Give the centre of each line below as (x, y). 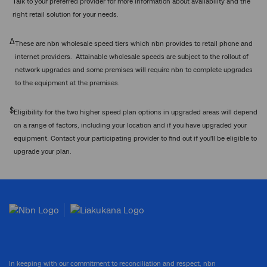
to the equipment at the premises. (67, 83)
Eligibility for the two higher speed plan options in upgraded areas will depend (136, 112)
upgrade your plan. (43, 151)
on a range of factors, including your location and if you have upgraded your (130, 125)
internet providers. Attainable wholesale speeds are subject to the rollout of (132, 57)
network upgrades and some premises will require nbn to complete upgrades (134, 70)
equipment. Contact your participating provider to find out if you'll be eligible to (135, 138)
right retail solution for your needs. (66, 14)
